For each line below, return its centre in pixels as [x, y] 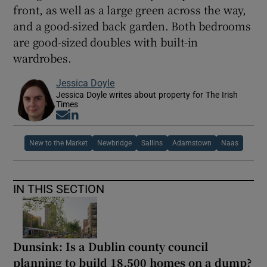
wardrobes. [42, 58]
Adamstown [192, 143]
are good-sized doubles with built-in [106, 41]
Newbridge [114, 143]
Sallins [152, 143]
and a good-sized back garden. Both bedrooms [132, 25]
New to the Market [58, 143]
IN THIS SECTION [59, 189]
